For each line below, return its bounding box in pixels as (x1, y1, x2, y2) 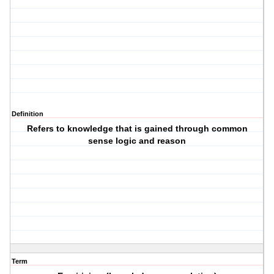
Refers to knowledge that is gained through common (26, 124, 248, 134)
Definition (12, 110, 43, 118)
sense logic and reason (88, 136, 187, 146)
